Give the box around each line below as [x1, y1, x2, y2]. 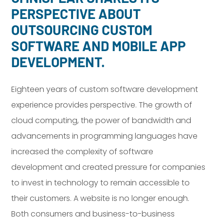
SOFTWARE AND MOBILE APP [11, 37, 186, 54]
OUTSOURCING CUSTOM [11, 21, 153, 38]
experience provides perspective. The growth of [11, 99, 193, 110]
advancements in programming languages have [11, 130, 198, 142]
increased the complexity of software [11, 145, 154, 157]
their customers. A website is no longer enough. [11, 192, 190, 204]
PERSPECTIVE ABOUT [11, 5, 141, 22]
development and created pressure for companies [11, 161, 206, 173]
